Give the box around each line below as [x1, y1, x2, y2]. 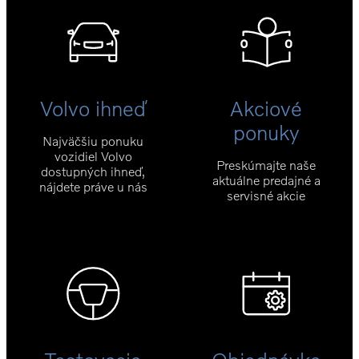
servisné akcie [227, 187, 305, 203]
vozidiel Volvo [54, 147, 132, 163]
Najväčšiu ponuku [42, 132, 143, 148]
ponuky [232, 119, 300, 144]
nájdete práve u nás [38, 178, 147, 194]
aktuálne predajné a [212, 171, 321, 188]
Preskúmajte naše [216, 156, 316, 172]
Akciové [230, 95, 302, 120]
